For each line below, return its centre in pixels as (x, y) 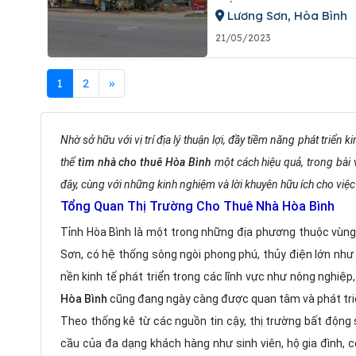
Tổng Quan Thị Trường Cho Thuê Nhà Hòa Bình (197, 206)
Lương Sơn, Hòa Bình (285, 15)
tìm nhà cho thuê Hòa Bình (146, 162)
